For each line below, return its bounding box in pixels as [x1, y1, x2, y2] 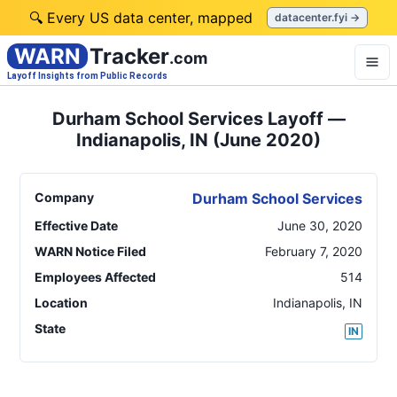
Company [35, 190, 94, 205]
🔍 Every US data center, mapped [29, 8, 253, 27]
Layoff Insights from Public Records [7, 71, 167, 81]
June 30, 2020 [277, 218, 362, 233]
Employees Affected [35, 269, 156, 284]
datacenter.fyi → [275, 11, 360, 24]
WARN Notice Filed [35, 244, 146, 259]
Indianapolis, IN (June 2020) [76, 129, 321, 151]
